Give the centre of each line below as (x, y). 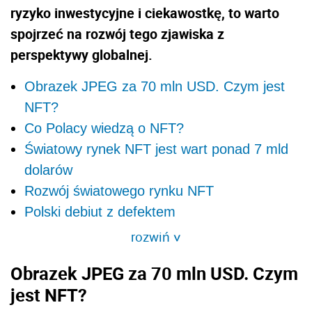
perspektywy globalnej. (81, 55)
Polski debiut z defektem (100, 212)
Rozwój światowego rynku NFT (119, 191)
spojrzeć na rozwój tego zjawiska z (117, 34)
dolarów (48, 170)
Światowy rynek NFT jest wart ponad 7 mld (156, 149)
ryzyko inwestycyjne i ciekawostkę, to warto (145, 13)
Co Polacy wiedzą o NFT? (104, 128)
